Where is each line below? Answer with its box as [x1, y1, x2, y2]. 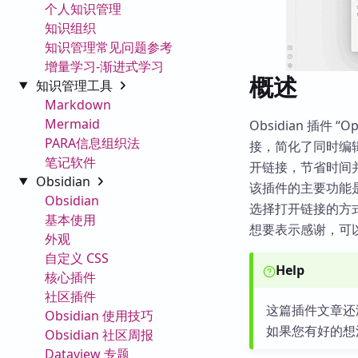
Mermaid [45, 114, 100, 133]
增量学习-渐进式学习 [45, 57, 164, 75]
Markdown [45, 95, 111, 113]
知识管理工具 [35, 76, 116, 94]
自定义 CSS [45, 249, 109, 267]
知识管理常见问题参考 [45, 38, 173, 56]
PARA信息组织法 [45, 133, 140, 152]
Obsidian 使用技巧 [45, 306, 153, 324]
